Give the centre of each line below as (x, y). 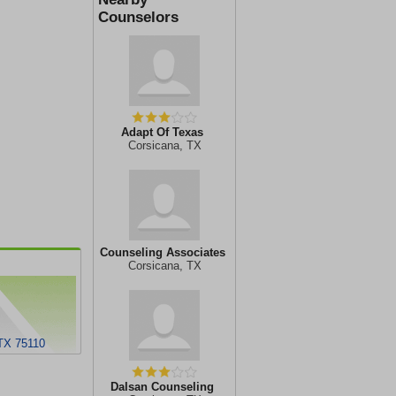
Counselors (138, 17)
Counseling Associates (162, 252)
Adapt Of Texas (162, 132)
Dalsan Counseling (162, 387)
